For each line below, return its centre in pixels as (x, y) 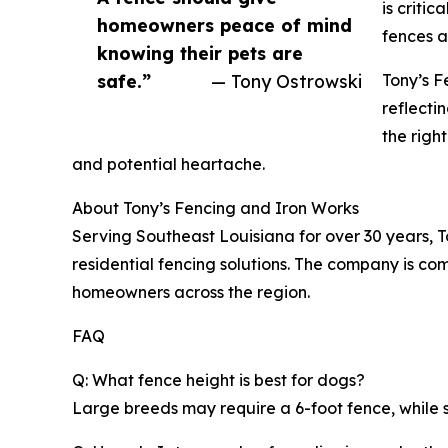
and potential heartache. (168, 163)
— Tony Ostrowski (286, 80)
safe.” (124, 80)
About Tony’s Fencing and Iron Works (215, 207)
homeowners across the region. (191, 291)
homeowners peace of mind (224, 24)
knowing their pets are (200, 52)
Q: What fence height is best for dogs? (218, 379)
